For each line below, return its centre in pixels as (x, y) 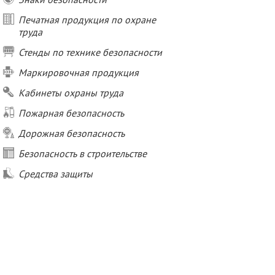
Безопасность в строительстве (83, 153)
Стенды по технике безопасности (90, 52)
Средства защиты (56, 174)
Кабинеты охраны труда (71, 93)
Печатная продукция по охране (87, 20)
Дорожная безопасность (72, 133)
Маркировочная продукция (79, 72)
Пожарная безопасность (71, 113)
